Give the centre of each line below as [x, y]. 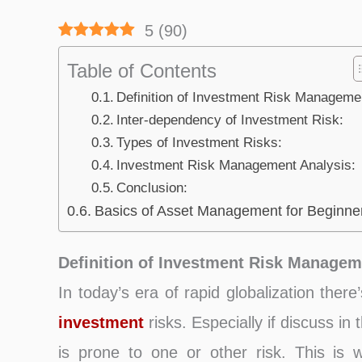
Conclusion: [152, 188]
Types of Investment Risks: [200, 143]
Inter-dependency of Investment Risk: [230, 120]
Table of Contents [142, 70]
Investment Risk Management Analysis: [236, 165]
